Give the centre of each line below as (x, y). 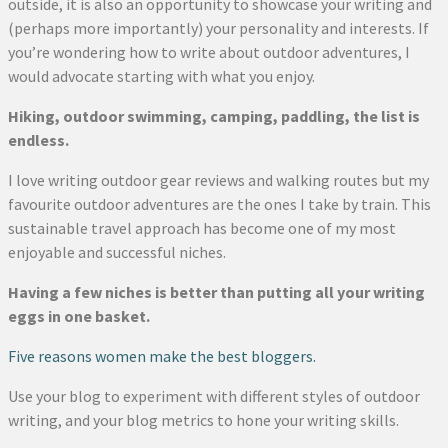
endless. (38, 140)
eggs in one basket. (79, 316)
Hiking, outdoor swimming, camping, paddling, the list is (214, 116)
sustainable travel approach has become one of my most (202, 228)
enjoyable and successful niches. (117, 252)
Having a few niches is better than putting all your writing (216, 292)
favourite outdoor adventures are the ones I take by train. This (219, 204)
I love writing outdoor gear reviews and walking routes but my (218, 180)
